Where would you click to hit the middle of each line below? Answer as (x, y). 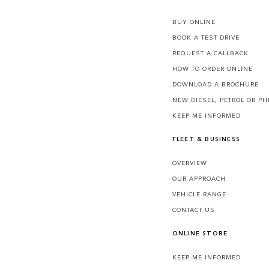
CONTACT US (193, 210)
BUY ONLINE (194, 22)
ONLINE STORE (200, 233)
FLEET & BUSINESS (206, 139)
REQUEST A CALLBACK (210, 53)
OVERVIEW (189, 163)
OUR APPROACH (199, 179)
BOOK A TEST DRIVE (206, 38)
